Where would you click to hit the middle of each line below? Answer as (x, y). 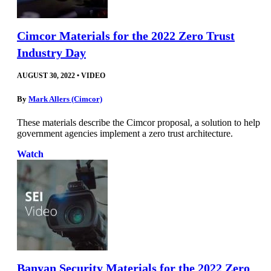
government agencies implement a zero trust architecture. (125, 133)
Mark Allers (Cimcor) (65, 99)
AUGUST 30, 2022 (46, 76)
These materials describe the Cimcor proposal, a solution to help (139, 122)
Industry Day (51, 53)
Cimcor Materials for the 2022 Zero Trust (126, 36)
